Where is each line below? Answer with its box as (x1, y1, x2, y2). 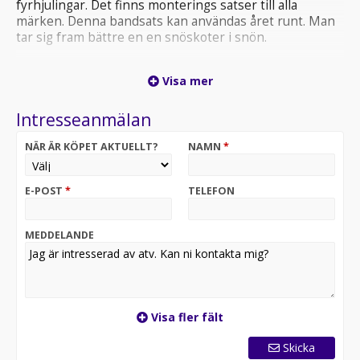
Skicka (283, 340, 315, 355)
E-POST (25, 184, 65, 198)
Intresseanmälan (16, 108, 151, 131)
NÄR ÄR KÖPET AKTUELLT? (25, 140, 158, 153)
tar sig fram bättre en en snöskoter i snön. (16, 29, 267, 46)
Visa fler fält (148, 309, 223, 325)
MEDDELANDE (25, 228, 94, 242)
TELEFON (188, 184, 235, 198)
